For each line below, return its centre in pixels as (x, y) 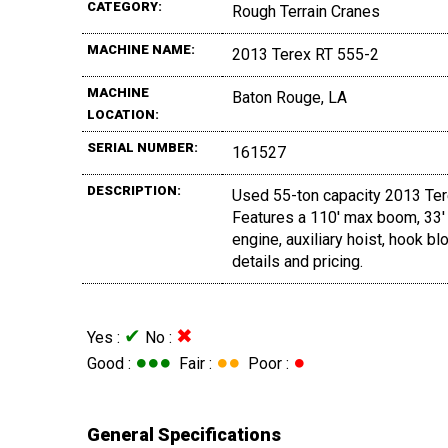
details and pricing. (297, 262)
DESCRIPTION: (134, 191)
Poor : (266, 364)
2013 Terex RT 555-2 (305, 55)
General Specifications (184, 435)
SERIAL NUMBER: (142, 148)
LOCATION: (123, 115)
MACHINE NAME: (141, 50)
